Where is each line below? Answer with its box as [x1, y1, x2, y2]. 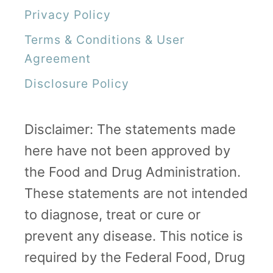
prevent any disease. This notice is [24, 227, 243, 244]
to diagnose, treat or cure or [24, 206, 200, 222]
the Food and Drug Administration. [24, 163, 241, 180]
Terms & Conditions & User [24, 32, 185, 47]
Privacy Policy [24, 7, 111, 22]
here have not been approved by [24, 142, 230, 158]
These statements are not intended [24, 185, 248, 201]
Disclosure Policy [24, 76, 129, 91]
